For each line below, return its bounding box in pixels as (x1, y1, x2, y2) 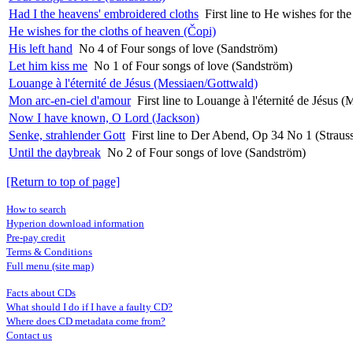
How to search (6, 203, 66, 216)
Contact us (6, 329, 52, 342)
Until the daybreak (9, 146, 101, 160)
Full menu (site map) (6, 260, 94, 273)
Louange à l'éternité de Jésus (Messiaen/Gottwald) (9, 76, 258, 91)
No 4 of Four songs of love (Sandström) (79, 42, 277, 56)
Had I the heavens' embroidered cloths (9, 7, 199, 21)
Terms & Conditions (6, 246, 92, 258)
